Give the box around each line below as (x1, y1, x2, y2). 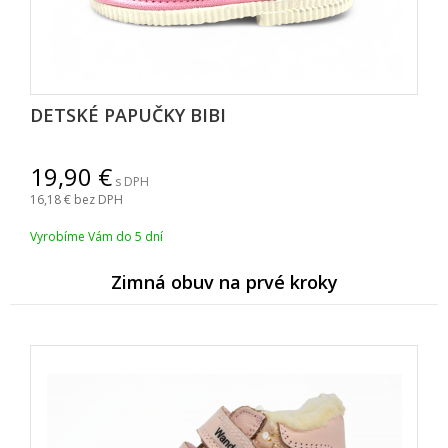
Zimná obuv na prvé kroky (110, 270, 338, 295)
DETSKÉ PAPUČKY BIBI (30, 103, 226, 128)
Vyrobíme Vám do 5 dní (30, 228, 163, 246)
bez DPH (74, 191, 123, 209)
